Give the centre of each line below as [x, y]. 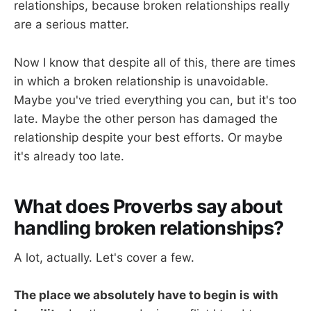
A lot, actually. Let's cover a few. [104, 257]
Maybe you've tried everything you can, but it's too [155, 100]
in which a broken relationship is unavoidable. [141, 81]
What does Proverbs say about [148, 207]
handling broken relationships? [149, 228]
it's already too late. [69, 156]
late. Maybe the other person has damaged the [146, 118]
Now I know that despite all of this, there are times [155, 62]
